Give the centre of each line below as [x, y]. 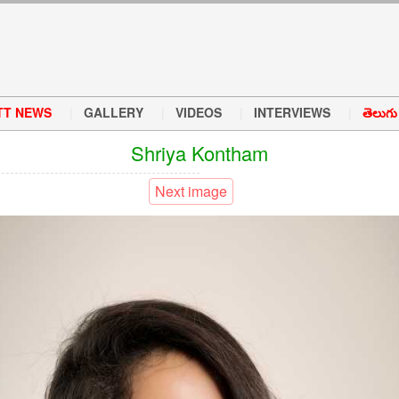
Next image [191, 191]
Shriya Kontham [199, 153]
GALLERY [114, 112]
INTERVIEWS [292, 112]
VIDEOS [199, 112]
